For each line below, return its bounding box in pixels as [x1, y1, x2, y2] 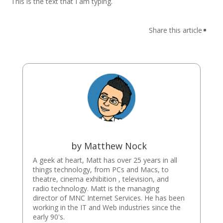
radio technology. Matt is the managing [32, 183, 159, 193]
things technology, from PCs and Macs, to [32, 164, 169, 174]
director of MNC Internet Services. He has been [32, 193, 185, 203]
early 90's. [32, 212, 65, 222]
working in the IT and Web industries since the [32, 202, 181, 212]
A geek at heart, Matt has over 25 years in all [32, 155, 177, 165]
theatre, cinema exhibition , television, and [32, 174, 169, 184]
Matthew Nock [84, 139, 147, 152]
